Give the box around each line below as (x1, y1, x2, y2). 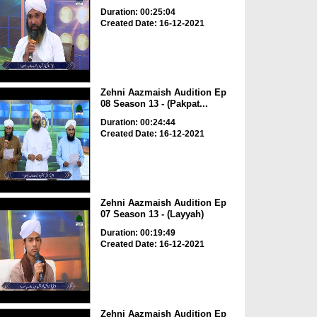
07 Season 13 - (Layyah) (100, 209, 204, 220)
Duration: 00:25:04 (100, 6, 175, 17)
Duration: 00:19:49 (100, 228, 175, 238)
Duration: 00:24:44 (100, 117, 175, 127)
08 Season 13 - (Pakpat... (100, 98, 208, 109)
